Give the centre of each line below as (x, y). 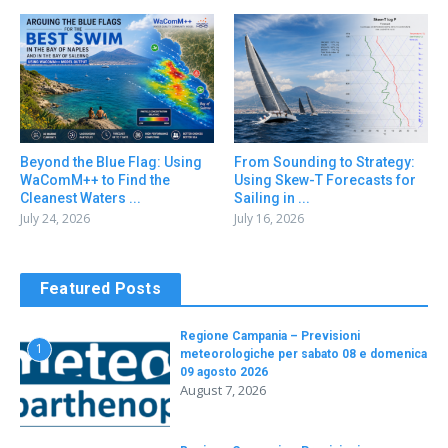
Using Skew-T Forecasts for (325, 180)
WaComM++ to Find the (95, 180)
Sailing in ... (272, 198)
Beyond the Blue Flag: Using (111, 162)
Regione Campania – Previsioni (270, 336)
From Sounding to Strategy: (324, 162)
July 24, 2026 (55, 219)
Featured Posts (100, 289)
